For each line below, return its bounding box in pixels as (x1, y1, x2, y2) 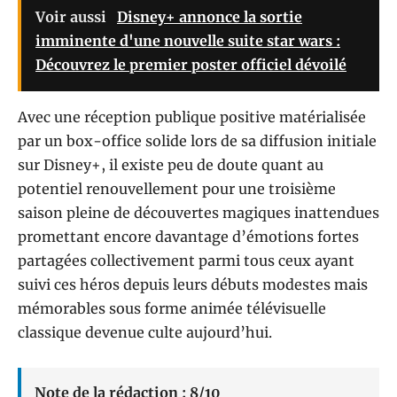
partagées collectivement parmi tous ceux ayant (18, 252, 354, 270)
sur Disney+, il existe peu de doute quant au (18, 156, 323, 175)
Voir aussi (35, 8, 110, 27)
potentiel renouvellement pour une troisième (18, 180, 336, 198)
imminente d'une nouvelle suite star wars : (35, 32, 340, 51)
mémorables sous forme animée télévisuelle (18, 300, 326, 318)
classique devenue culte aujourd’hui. (18, 323, 272, 342)
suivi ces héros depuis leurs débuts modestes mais (18, 276, 368, 294)
